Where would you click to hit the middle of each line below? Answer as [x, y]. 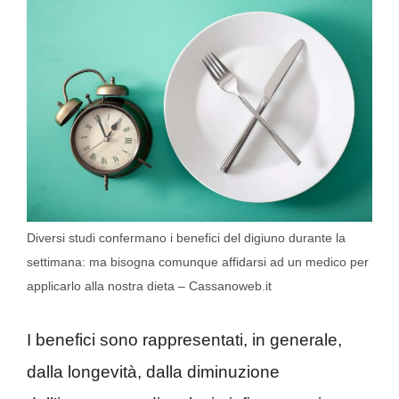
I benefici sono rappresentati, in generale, [184, 339]
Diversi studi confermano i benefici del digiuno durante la [186, 238]
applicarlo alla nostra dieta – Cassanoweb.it [149, 286]
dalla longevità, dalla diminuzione [153, 371]
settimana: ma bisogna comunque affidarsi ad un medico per [198, 262]
